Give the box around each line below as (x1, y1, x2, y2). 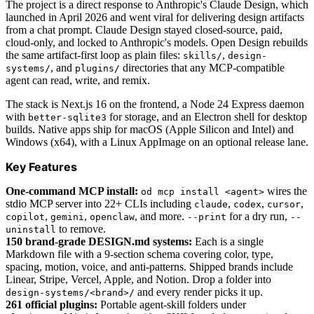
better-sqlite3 (28, 112, 107, 123)
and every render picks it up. (135, 286, 263, 299)
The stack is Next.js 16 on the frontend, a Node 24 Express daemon (6, 98, 304, 111)
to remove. (56, 223, 106, 235)
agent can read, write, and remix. (6, 74, 150, 87)
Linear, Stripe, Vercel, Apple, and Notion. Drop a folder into (6, 273, 271, 286)
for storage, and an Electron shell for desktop (107, 111, 307, 123)
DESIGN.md (88, 235, 150, 248)
